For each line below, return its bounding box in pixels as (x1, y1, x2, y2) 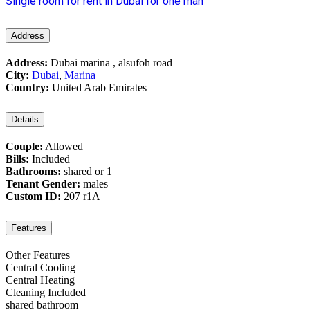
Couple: (6, 140, 43, 153)
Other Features (6, 249, 70, 261)
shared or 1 (61, 165, 112, 178)
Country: (6, 82, 49, 94)
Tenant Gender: (6, 178, 80, 190)
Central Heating (6, 274, 75, 286)
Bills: (6, 153, 29, 165)
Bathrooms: (6, 165, 61, 178)
